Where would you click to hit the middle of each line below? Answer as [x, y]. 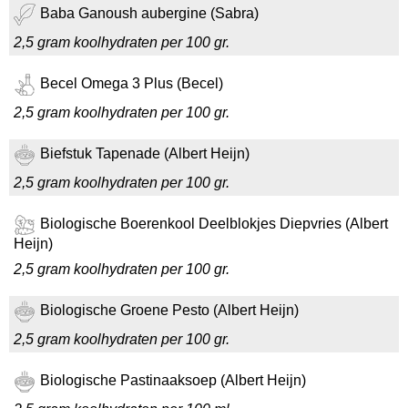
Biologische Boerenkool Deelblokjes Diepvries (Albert [214, 224]
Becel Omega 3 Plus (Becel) [132, 84]
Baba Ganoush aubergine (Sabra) [149, 14]
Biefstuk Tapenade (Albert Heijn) [145, 154]
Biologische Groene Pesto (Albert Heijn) [169, 311]
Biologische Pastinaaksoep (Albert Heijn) [173, 381]
